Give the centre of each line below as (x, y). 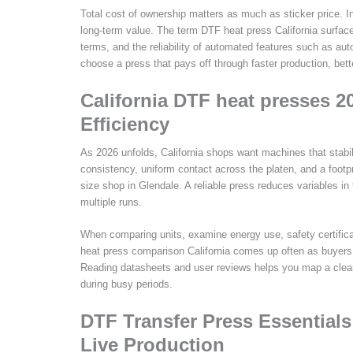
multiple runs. (111, 202)
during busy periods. (126, 284)
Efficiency (125, 124)
